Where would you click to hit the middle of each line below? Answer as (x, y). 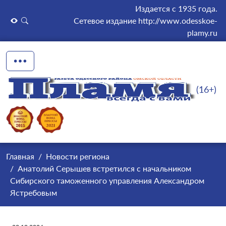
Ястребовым (34, 192)
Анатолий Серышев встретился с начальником (104, 168)
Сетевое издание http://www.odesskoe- (146, 20)
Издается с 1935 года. (176, 8)
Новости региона (78, 156)
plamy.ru (202, 33)
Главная (20, 156)
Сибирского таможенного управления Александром (107, 180)
